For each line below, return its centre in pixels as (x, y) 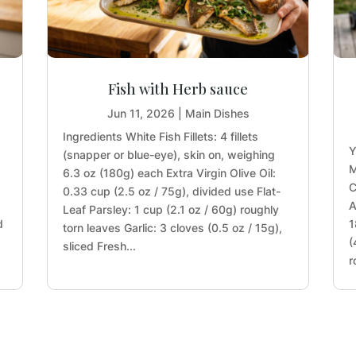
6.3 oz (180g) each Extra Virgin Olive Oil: (169, 172)
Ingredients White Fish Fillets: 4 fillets (160, 136)
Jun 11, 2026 (141, 113)
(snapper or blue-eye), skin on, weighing (168, 154)
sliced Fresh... (99, 246)
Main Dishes (217, 113)
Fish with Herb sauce (178, 89)
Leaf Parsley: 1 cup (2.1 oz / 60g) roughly (170, 209)
